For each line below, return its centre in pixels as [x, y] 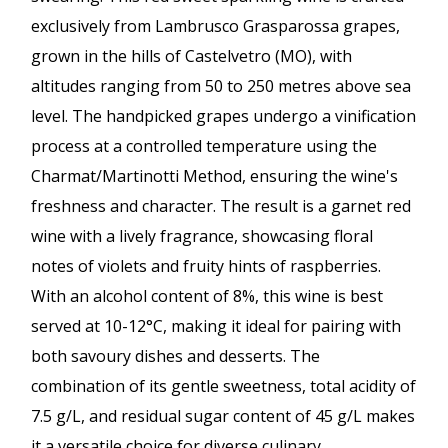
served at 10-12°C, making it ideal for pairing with [216, 326]
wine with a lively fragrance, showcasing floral [202, 236]
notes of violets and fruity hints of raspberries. [206, 266]
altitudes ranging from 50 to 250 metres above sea [221, 86]
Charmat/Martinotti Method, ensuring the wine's [214, 176]
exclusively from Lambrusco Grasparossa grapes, [215, 26]
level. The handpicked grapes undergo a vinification [223, 116]
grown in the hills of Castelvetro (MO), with [191, 56]
